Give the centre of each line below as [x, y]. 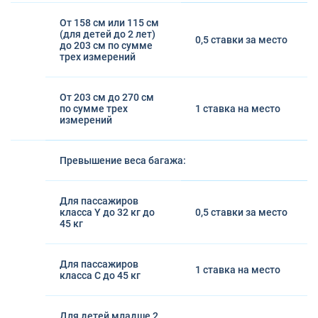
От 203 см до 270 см [107, 97]
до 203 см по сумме [106, 45]
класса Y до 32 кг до [107, 212]
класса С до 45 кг [100, 275]
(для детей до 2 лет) [108, 34]
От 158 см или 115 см [109, 23]
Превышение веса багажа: [123, 160]
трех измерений [98, 57]
